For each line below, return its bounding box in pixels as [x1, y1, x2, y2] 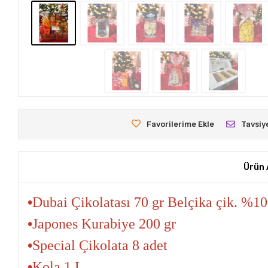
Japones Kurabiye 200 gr [32, 216, 176, 232]
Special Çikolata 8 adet [32, 237, 168, 254]
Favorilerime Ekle [147, 120, 215, 129]
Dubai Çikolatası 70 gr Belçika [32, 194, 217, 211]
